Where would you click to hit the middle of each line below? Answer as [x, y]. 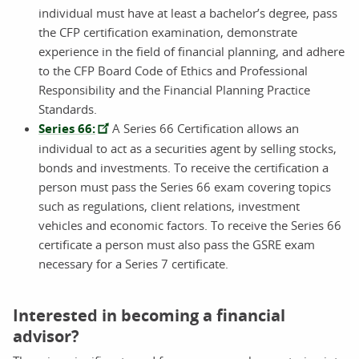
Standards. [68, 109]
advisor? [46, 336]
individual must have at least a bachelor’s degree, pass [188, 12]
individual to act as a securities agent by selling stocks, [188, 148]
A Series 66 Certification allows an [204, 128]
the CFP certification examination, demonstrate [168, 32]
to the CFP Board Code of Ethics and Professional [173, 70]
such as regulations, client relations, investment [169, 206]
